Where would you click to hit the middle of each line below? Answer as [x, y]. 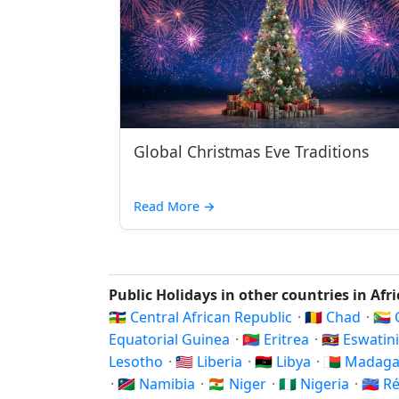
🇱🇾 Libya [285, 362]
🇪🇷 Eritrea [277, 339]
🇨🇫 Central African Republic [202, 317]
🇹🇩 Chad [334, 317]
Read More [168, 206]
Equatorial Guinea [171, 339]
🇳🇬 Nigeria [316, 384]
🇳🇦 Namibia [158, 384]
